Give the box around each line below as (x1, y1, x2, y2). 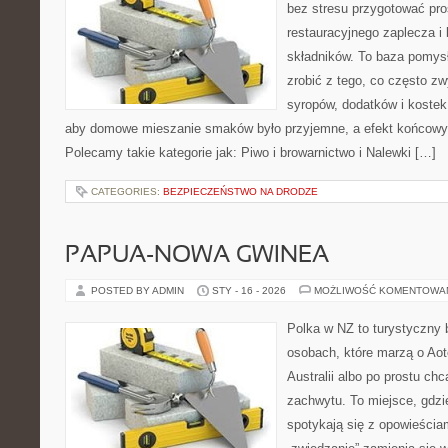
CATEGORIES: (91, 186, 163, 197)
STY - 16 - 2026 (212, 285, 286, 296)
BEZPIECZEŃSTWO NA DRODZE (163, 186, 318, 197)
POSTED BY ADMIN (91, 285, 187, 296)
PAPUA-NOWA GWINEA (65, 245, 329, 267)
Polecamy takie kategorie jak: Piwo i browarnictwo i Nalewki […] (65, 145, 436, 160)
